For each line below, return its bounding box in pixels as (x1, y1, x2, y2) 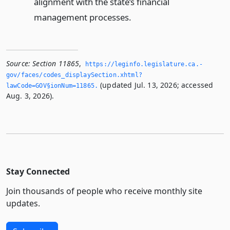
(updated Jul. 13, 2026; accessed (98, 80, 214, 90)
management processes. (33, 11, 131, 23)
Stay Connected (6, 165, 70, 177)
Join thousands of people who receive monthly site (6, 185, 202, 197)
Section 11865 (32, 58, 80, 68)
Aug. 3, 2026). (6, 90, 54, 101)
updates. (6, 197, 40, 209)
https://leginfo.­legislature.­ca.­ (85, 60, 203, 68)
